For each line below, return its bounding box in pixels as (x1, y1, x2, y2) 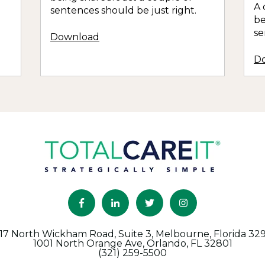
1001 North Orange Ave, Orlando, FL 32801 (33, 238, 232, 250)
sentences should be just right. (50, 5, 196, 17)
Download (50, 31, 99, 43)
